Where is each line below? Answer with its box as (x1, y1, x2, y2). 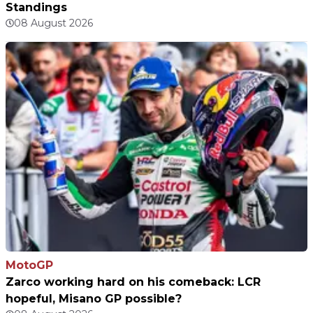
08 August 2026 (14, 16, 93, 29)
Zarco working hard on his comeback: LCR (6, 275, 261, 289)
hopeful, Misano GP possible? (6, 291, 182, 305)
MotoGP (6, 258, 53, 272)
